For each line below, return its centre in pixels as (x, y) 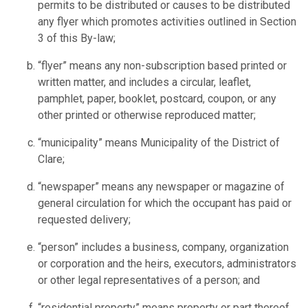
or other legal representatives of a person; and (149, 280)
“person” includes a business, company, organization (163, 247)
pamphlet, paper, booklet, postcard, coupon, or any (157, 99)
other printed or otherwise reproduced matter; (147, 115)
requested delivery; (84, 220)
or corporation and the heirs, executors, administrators (167, 264)
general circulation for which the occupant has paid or (165, 203)
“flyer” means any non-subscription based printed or (162, 66)
